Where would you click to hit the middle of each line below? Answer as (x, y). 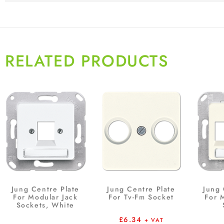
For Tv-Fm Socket (141, 197)
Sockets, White (45, 205)
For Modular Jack (45, 197)
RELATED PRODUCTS (87, 61)
